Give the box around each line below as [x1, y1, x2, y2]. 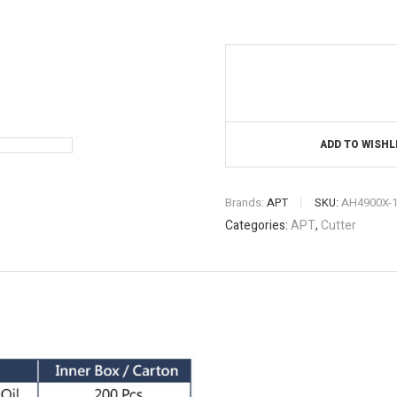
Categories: [225, 215, 291, 235]
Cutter [321, 215, 356, 235]
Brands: [225, 193, 267, 211]
